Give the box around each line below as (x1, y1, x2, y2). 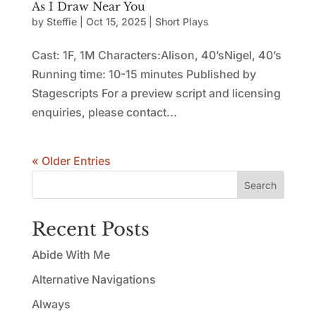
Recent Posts (31, 218, 150, 241)
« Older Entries (31, 154, 111, 168)
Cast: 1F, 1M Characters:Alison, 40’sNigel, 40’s (31, 48, 281, 62)
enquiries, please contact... (31, 105, 177, 119)
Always (31, 297, 71, 311)
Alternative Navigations (31, 272, 156, 286)
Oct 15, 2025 (85, 16, 146, 28)
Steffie (46, 16, 77, 28)
